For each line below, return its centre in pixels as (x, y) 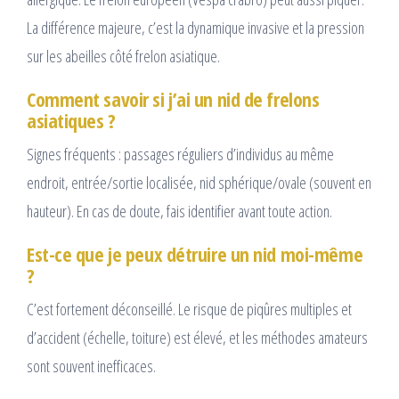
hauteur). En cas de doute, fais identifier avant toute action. (179, 212)
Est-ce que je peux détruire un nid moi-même (195, 254)
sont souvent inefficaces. (91, 366)
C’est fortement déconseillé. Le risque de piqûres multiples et (189, 309)
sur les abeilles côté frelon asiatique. (123, 57)
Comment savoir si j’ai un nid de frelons (173, 99)
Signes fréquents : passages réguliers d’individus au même (180, 155)
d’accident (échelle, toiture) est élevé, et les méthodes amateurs (197, 338)
